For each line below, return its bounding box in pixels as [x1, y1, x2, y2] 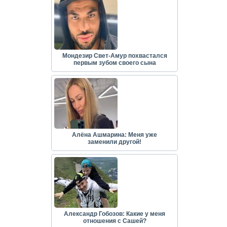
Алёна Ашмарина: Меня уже [72, 131, 157, 138]
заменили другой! [88, 138, 141, 145]
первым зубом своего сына [73, 59, 156, 66]
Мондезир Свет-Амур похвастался [62, 52, 167, 59]
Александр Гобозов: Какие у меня [64, 210, 165, 217]
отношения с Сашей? [83, 217, 146, 224]
